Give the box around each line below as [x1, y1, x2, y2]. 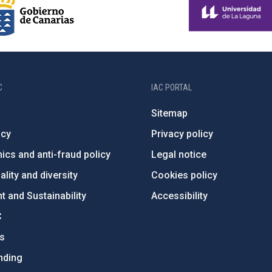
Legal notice [151, 149, 207, 160]
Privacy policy [151, 128, 214, 140]
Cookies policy [151, 169, 218, 181]
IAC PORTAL [151, 83, 192, 92]
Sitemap [151, 107, 188, 119]
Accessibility [151, 190, 208, 202]
